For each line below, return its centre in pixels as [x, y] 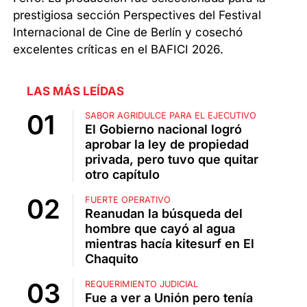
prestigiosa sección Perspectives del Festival [137, 15]
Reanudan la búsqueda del [164, 214]
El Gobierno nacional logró [163, 130]
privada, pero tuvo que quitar [172, 160]
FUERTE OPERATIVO [128, 200]
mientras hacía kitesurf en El [170, 244]
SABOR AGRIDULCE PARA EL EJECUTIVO [171, 116]
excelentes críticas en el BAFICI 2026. [119, 50]
